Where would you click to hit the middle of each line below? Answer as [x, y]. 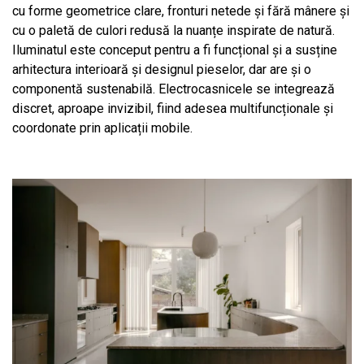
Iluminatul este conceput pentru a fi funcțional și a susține [175, 50]
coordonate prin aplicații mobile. [102, 128]
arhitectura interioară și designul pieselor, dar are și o [162, 70]
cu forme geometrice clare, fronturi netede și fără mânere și [181, 11]
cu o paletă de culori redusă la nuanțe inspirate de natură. [173, 31]
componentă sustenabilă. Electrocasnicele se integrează [173, 89]
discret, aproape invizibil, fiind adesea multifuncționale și [173, 109]
